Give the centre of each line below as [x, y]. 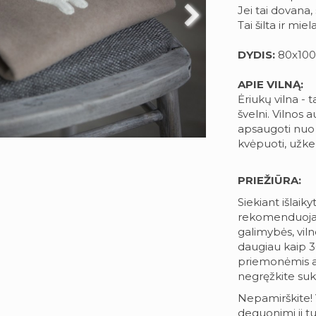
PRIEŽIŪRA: [269, 180]
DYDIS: [256, 54]
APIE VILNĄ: [270, 84]
